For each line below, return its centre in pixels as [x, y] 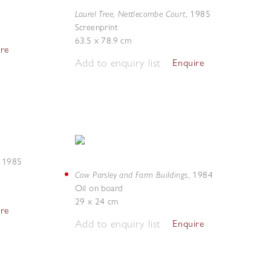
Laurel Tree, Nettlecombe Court [130, 14]
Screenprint [96, 27]
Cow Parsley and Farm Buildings [131, 175]
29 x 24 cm [96, 201]
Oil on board [99, 188]
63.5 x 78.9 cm [103, 41]
